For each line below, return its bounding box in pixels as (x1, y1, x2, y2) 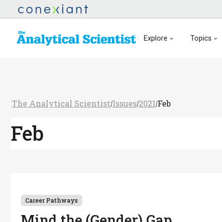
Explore (144, 34, 167, 43)
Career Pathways (25, 196, 78, 204)
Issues (112, 98, 137, 109)
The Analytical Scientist (12, 98, 111, 109)
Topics (190, 34, 212, 43)
